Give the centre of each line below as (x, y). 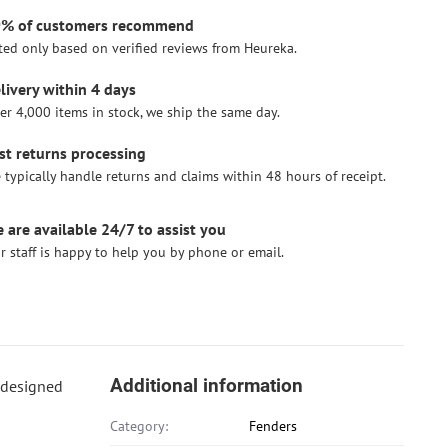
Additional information (207, 385)
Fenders (273, 426)
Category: (139, 426)
